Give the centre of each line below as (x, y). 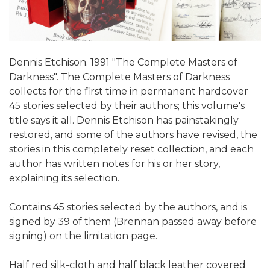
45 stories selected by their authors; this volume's (127, 105)
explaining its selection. (64, 178)
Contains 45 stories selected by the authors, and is (128, 207)
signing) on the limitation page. (83, 236)
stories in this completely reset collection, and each (131, 149)
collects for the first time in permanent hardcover (129, 91)
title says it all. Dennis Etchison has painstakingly (124, 120)
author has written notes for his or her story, (115, 163)
